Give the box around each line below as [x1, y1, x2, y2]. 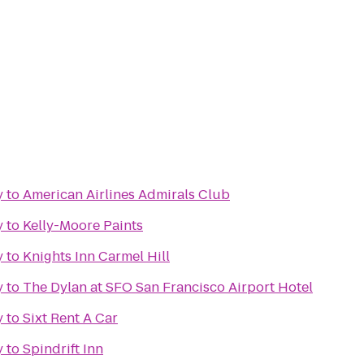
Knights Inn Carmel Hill [23, 247, 170, 266]
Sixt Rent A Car [23, 309, 118, 327]
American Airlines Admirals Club [23, 185, 230, 204]
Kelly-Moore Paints [23, 216, 143, 235]
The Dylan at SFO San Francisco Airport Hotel [23, 278, 313, 297]
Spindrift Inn [23, 340, 103, 358]
